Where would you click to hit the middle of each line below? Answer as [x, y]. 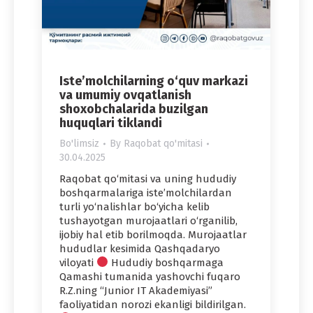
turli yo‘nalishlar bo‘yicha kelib [134, 206]
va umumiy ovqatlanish [125, 95]
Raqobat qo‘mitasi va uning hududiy [148, 179]
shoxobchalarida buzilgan [134, 109]
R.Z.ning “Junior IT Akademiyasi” [136, 290]
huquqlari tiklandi [111, 123]
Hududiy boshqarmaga [166, 262]
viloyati [78, 262]
